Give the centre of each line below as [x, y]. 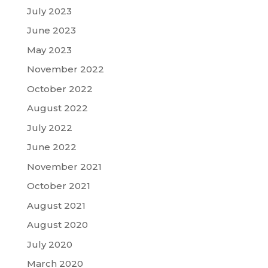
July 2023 [49, 11]
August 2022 [57, 108]
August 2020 [57, 225]
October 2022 [60, 89]
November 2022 [65, 69]
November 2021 [64, 166]
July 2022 [49, 127]
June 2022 [51, 147]
